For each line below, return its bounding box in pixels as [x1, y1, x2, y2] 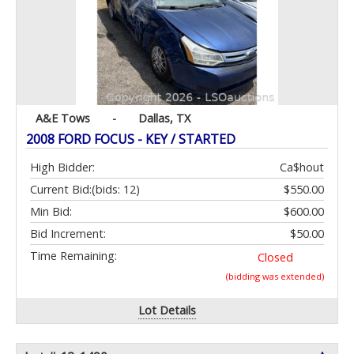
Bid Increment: [30, 226, 106, 242]
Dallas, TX [138, 111, 190, 126]
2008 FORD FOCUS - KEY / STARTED [26, 130, 235, 149]
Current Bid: [30, 182, 92, 198]
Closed [257, 250, 293, 265]
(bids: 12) [92, 182, 140, 198]
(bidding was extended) [226, 270, 324, 283]
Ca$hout [280, 160, 324, 175]
